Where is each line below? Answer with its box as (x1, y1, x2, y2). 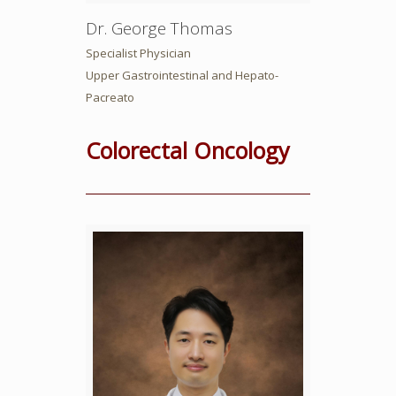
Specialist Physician (85, 45, 191, 62)
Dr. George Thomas (85, 17, 232, 41)
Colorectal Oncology (85, 135, 290, 166)
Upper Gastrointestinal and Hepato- (85, 67, 278, 84)
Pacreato (85, 89, 134, 106)
